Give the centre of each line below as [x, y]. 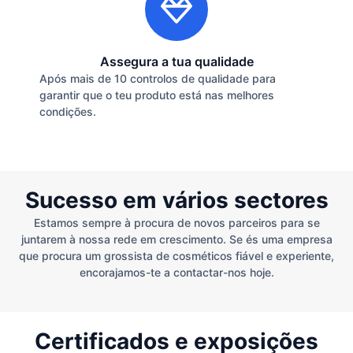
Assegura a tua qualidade [176, 62]
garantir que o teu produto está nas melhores [157, 95]
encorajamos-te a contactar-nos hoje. [176, 272]
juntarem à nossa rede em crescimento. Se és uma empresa [176, 239]
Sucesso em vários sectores [176, 200]
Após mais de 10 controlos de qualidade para [158, 79]
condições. [68, 112]
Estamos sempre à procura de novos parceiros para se [176, 222]
